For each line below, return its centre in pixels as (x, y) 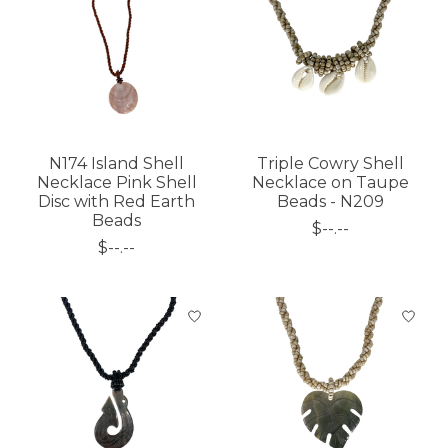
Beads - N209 (331, 202)
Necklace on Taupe (331, 183)
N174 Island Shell (117, 164)
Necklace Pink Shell (116, 183)
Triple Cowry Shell (331, 164)
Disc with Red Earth (117, 202)
